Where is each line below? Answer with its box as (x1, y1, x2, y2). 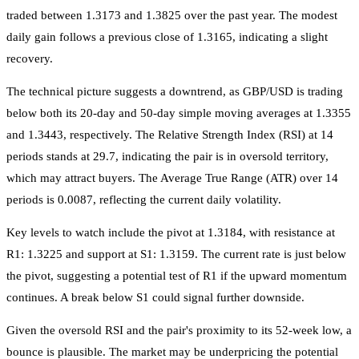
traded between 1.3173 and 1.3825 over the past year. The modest (6, 8, 337, 22)
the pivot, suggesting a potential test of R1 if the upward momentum (6, 268, 347, 282)
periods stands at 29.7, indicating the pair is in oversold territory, (6, 149, 329, 163)
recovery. (6, 51, 53, 65)
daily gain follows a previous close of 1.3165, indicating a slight (6, 30, 328, 43)
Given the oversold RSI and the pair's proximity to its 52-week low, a (6, 323, 352, 337)
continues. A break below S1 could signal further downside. (6, 290, 305, 304)
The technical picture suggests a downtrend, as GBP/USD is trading (6, 84, 343, 98)
